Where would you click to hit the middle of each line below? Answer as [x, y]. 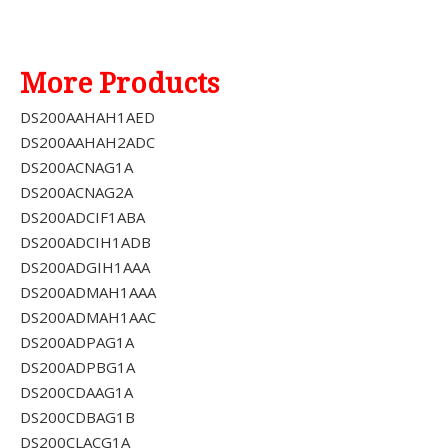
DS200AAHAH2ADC [87, 142]
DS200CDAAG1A [76, 392]
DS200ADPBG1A [77, 367]
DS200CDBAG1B [77, 417]
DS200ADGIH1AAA [85, 267]
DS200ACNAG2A [76, 192]
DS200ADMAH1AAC [88, 317]
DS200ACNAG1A [76, 167]
